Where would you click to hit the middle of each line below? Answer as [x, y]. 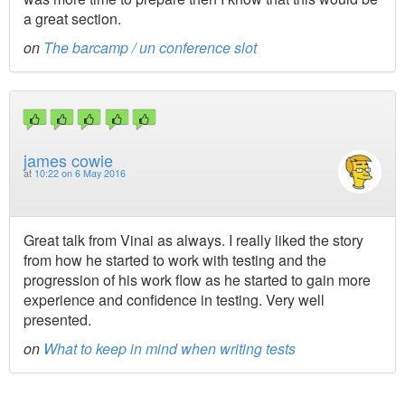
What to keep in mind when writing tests [170, 348]
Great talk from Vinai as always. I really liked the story [193, 240]
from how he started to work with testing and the [175, 259]
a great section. [72, 19]
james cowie [68, 160]
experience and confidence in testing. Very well [174, 299]
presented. [57, 319]
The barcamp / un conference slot [150, 48]
